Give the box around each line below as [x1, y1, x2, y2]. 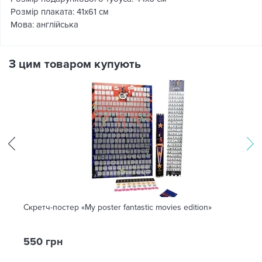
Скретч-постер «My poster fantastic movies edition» [23, 202, 212, 213]
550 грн [23, 235, 63, 249]
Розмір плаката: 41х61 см [11, 6, 109, 18]
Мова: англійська [11, 19, 78, 30]
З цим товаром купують [9, 57, 142, 72]
